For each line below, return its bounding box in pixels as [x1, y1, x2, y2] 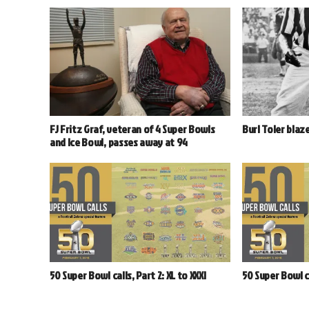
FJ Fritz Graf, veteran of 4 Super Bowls [50, 121, 215, 137]
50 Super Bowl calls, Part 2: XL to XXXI [50, 268, 206, 283]
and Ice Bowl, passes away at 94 [50, 134, 188, 150]
